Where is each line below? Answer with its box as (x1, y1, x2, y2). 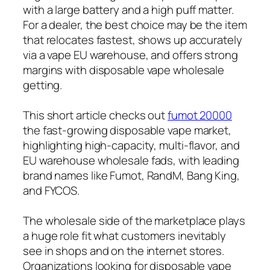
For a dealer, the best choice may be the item (23, 16, 247, 33)
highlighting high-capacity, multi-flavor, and (23, 137, 240, 153)
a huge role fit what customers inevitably (23, 227, 226, 243)
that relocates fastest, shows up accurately (23, 31, 242, 48)
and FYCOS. (23, 182, 80, 198)
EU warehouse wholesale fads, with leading (23, 152, 239, 168)
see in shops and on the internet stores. (23, 242, 224, 259)
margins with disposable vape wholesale (23, 61, 225, 78)
